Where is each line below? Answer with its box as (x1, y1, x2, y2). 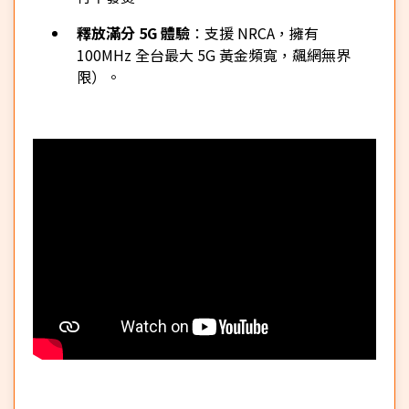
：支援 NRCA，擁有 (190, 22, 319, 44)
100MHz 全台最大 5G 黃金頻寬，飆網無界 (77, 44, 351, 66)
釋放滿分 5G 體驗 (77, 22, 190, 44)
